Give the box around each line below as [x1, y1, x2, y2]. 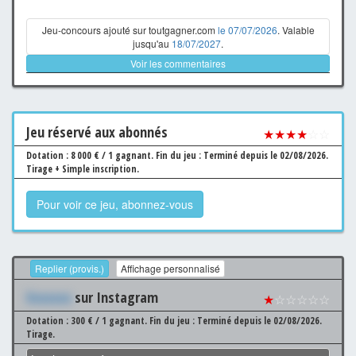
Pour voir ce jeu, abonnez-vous [37, 195, 193, 212]
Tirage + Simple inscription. [26, 161, 139, 176]
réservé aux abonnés [44, 122, 168, 141]
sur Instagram [72, 287, 158, 307]
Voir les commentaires [130, 56, 226, 70]
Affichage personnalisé [121, 261, 220, 275]
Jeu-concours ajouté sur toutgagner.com [41, 22, 218, 37]
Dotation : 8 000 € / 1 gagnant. [26, 148, 156, 162]
